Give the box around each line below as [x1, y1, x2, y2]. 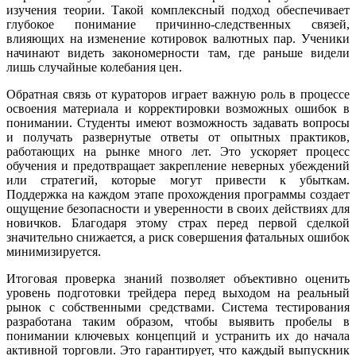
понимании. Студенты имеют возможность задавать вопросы [6, 115, 350, 130]
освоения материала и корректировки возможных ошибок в [6, 101, 350, 115]
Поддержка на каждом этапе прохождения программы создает [6, 187, 350, 201]
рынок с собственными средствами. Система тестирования [6, 300, 350, 314]
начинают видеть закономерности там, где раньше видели [6, 45, 350, 60]
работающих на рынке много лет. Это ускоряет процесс [6, 144, 350, 158]
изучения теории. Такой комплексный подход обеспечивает [6, 2, 350, 17]
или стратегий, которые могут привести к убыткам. [6, 172, 350, 187]
